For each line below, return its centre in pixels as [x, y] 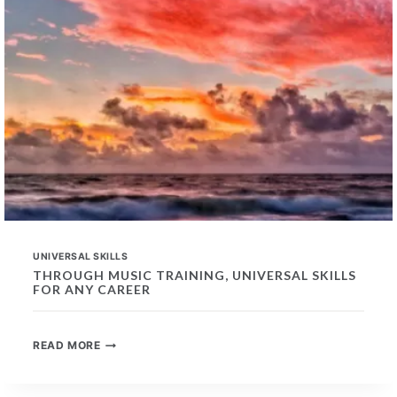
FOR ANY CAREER [92, 289]
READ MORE [67, 345]
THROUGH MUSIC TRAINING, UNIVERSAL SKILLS [195, 275]
